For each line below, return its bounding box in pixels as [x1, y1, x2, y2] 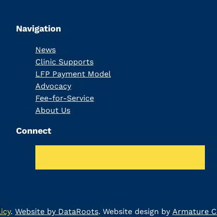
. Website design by [98, 206, 172, 216]
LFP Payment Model [35, 69, 111, 79]
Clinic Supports [35, 57, 93, 67]
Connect [15, 125, 51, 136]
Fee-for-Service [35, 93, 94, 103]
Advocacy [35, 81, 71, 91]
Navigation [15, 23, 61, 34]
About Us [35, 106, 70, 115]
